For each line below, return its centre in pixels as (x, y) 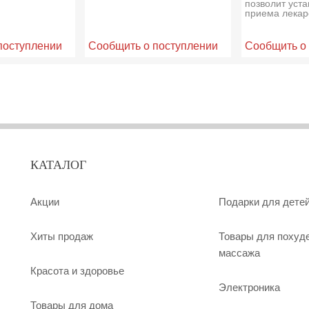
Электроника (249, 287)
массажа (239, 253)
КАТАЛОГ (58, 165)
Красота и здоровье (77, 271)
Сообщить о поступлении (153, 46)
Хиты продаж (62, 236)
